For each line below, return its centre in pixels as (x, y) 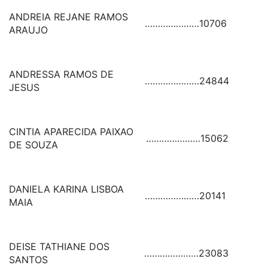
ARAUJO (28, 30)
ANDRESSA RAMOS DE (61, 74)
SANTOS (28, 260)
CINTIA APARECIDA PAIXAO (71, 132)
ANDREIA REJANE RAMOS (68, 17)
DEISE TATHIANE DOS (59, 246)
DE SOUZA (33, 145)
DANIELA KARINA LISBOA (66, 189)
